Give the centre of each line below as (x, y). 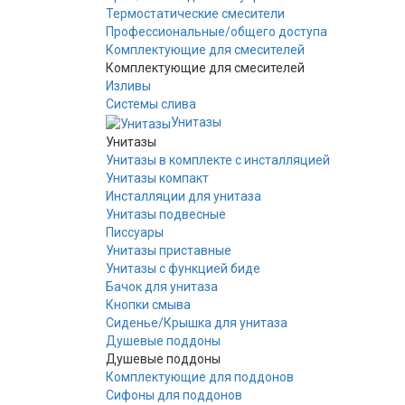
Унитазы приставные (169, 250)
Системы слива (151, 104)
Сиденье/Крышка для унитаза (197, 322)
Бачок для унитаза (162, 286)
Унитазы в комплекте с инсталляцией (218, 160)
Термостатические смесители (195, 14)
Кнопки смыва (148, 304)
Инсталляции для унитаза (184, 196)
